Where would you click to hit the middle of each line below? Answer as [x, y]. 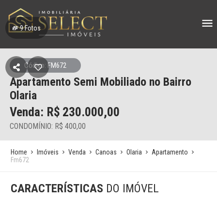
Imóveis [48, 152]
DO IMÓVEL [133, 188]
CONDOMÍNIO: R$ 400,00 [48, 126]
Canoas [106, 152]
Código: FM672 [45, 65]
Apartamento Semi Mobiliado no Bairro [101, 82]
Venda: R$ [35, 112]
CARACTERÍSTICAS [59, 188]
